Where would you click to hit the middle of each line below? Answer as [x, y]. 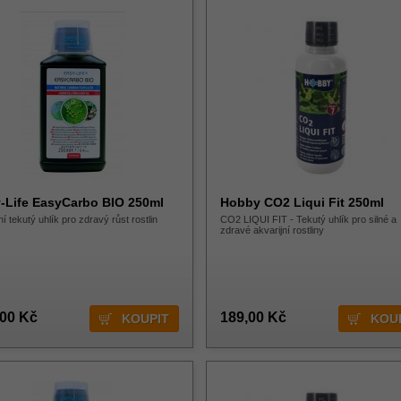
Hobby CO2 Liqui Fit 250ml [302, 202]
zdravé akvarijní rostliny [272, 230]
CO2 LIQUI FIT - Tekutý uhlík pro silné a [308, 219]
